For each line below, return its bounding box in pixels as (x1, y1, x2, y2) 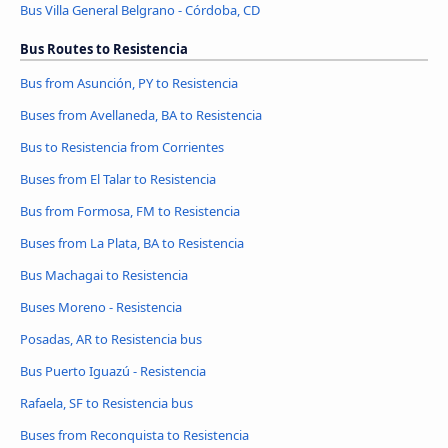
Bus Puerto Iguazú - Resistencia (20, 361, 206, 380)
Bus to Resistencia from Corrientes (20, 137, 224, 156)
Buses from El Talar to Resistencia (20, 169, 216, 188)
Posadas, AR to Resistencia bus (20, 329, 202, 348)
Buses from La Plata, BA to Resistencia (20, 233, 244, 252)
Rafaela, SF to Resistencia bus (20, 393, 193, 412)
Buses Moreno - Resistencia (20, 297, 182, 316)
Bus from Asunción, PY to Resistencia (20, 74, 238, 93)
